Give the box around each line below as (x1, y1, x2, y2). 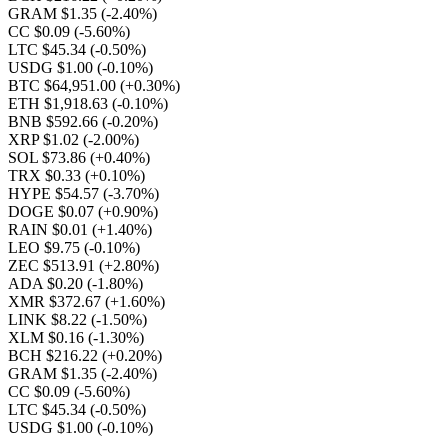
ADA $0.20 (8, 275, 87, 292)
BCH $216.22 (8, 347, 102, 364)
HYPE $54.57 (8, 185, 103, 202)
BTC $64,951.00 (8, 77, 120, 94)
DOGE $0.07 (8, 203, 98, 220)
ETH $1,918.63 (8, 95, 112, 112)
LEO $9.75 (8, 239, 84, 256)
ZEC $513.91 (8, 257, 99, 274)
